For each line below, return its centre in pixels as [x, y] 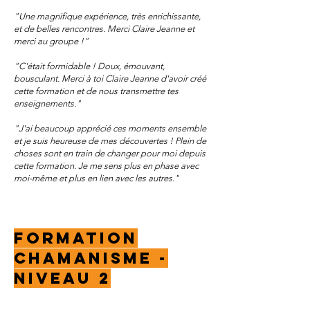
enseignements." [47, 103]
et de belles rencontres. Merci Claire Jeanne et [104, 29]
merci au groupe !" [51, 41]
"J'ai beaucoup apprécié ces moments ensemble [110, 128]
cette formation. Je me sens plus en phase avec [106, 166]
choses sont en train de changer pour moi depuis [110, 153]
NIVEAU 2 [62, 278]
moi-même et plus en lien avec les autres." [98, 178]
